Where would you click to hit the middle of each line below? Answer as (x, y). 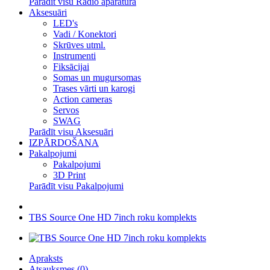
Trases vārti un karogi (94, 88)
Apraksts (46, 258)
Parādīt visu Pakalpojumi (76, 186)
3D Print (69, 175)
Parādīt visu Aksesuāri (71, 132)
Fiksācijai (71, 67)
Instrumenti (74, 56)
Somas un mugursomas (97, 77)
